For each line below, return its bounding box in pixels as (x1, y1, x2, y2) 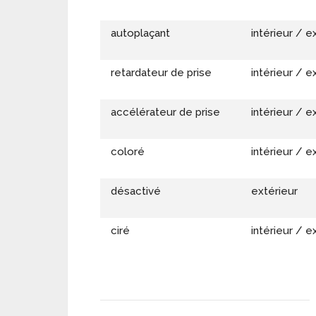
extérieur (251, 185, 298, 198)
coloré (111, 145, 145, 159)
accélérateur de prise (111, 106, 220, 119)
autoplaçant (111, 27, 170, 40)
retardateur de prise (111, 66, 212, 80)
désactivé (111, 185, 161, 198)
